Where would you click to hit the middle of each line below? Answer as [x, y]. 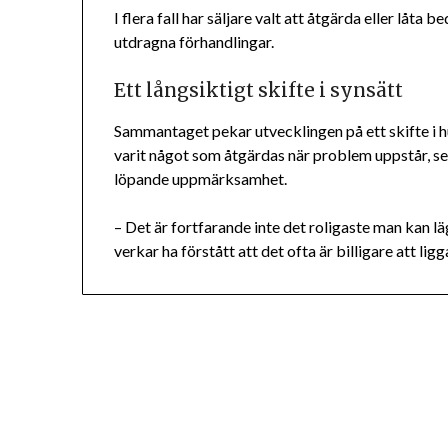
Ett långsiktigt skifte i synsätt [259, 91]
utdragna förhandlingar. [194, 42]
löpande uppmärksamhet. [201, 179]
